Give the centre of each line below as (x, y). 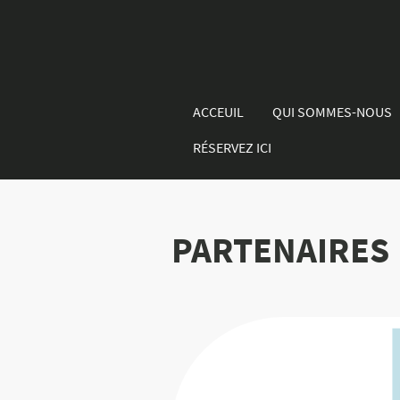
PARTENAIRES (280, 250)
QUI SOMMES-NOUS (332, 112)
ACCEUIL (218, 112)
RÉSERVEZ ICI (232, 148)
